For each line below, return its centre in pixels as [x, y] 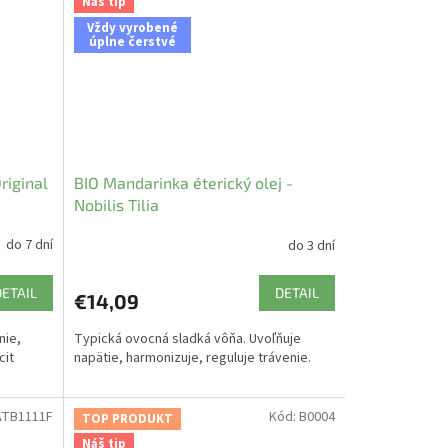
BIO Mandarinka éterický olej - [183, 183]
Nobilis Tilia [116, 205]
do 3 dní [311, 245]
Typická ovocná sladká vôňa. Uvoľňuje [187, 339]
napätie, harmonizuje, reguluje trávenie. [192, 358]
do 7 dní [29, 245]
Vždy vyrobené [132, 27]
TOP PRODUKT [127, 418]
